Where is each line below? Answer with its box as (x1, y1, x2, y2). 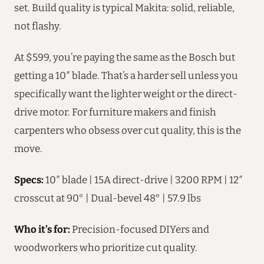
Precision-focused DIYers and (70, 223, 209, 235)
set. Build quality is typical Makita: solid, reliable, (14, 1, 235, 14)
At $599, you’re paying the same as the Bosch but (14, 51, 235, 63)
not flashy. (14, 19, 61, 32)
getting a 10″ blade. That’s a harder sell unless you (14, 69, 238, 81)
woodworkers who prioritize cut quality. (14, 241, 197, 253)
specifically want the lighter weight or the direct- (14, 87, 237, 100)
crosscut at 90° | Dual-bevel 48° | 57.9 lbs (14, 192, 201, 204)
